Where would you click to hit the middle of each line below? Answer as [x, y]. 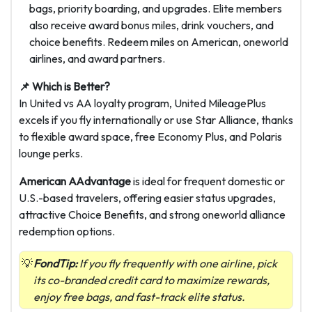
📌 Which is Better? [64, 87]
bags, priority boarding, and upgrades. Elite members [156, 9]
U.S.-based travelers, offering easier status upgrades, [147, 198]
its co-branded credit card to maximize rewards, [151, 280]
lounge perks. [51, 154]
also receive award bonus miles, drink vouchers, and [151, 25]
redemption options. [67, 232]
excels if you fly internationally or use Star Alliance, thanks [156, 120]
